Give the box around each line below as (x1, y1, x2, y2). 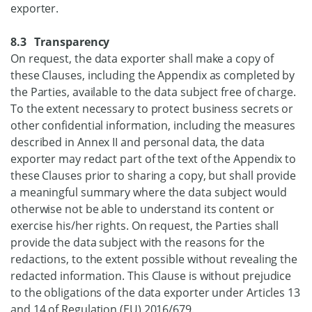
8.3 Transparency (10, 34, 110, 49)
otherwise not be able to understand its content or (10, 201, 274, 217)
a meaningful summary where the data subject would (10, 185, 287, 200)
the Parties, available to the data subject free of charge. (10, 84, 296, 100)
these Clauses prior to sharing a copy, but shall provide (10, 168, 296, 183)
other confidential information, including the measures (10, 118, 296, 133)
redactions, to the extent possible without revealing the (10, 251, 297, 267)
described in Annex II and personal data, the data (10, 134, 265, 150)
